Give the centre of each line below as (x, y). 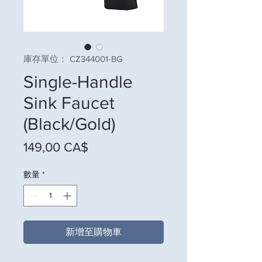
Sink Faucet (69, 103)
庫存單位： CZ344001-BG (73, 58)
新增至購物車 (94, 232)
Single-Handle (78, 82)
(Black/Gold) (69, 124)
